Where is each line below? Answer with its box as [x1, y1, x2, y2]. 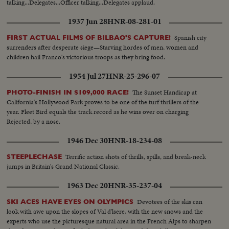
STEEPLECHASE [7, 152, 62, 161]
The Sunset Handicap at [132, 87, 197, 97]
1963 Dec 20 [67, 180, 108, 192]
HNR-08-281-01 [107, 15, 162, 27]
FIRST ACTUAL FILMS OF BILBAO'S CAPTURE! [7, 33, 171, 41]
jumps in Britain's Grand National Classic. [7, 161, 120, 171]
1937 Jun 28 [67, 15, 107, 27]
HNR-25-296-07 [106, 70, 160, 82]
